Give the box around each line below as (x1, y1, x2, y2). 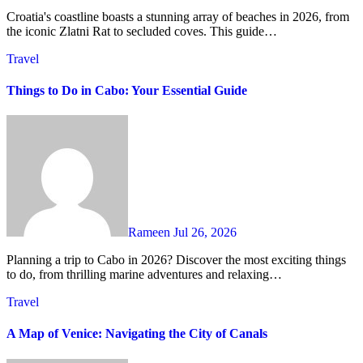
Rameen (128, 225, 173, 240)
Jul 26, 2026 (173, 225, 237, 240)
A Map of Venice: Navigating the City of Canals (6, 327, 267, 341)
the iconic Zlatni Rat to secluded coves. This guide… (6, 23, 277, 38)
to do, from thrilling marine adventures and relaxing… (6, 267, 282, 282)
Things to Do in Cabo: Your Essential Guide (6, 83, 247, 97)
